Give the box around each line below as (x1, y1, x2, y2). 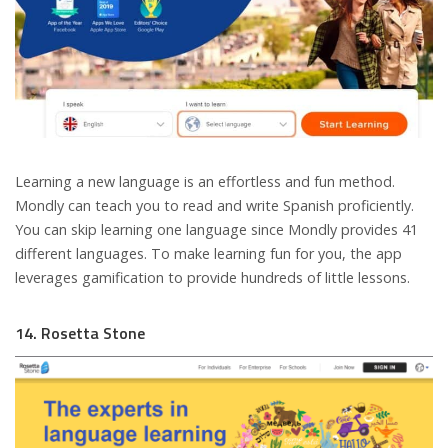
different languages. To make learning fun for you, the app (15, 244, 402, 264)
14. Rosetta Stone (15, 321, 145, 346)
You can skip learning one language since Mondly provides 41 (15, 220, 418, 240)
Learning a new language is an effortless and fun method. (15, 172, 395, 192)
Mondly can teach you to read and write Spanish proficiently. (15, 196, 414, 216)
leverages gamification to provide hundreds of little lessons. (15, 268, 410, 288)
